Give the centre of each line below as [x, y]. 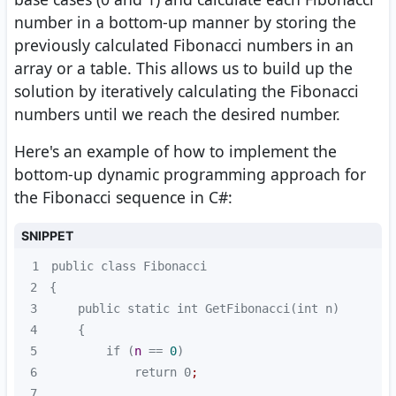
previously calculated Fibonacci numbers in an [184, 46]
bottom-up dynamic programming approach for [190, 175]
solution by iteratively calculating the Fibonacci [187, 91]
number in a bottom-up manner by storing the [185, 23]
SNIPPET [47, 236]
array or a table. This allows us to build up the [183, 69]
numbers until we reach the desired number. [177, 114]
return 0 [120, 373]
